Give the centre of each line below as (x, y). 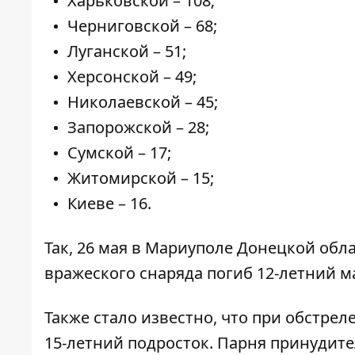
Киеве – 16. (109, 204)
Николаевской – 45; (143, 102)
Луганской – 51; (127, 52)
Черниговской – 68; (142, 26)
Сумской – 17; (119, 153)
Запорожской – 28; (138, 128)
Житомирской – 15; (141, 178)
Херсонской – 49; (132, 77)
